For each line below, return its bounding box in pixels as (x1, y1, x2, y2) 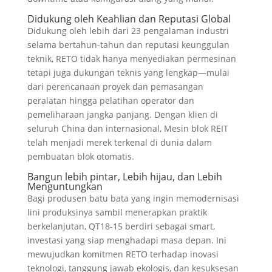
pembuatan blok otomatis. (27, 151, 134, 162)
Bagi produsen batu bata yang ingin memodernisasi (27, 192, 239, 204)
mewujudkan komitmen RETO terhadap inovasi (27, 248, 219, 260)
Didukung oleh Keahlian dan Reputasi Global (27, 12, 231, 25)
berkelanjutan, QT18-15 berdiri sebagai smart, (27, 220, 215, 232)
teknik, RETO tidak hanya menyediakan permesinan (27, 53, 236, 64)
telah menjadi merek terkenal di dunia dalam (27, 137, 212, 148)
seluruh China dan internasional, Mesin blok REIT (27, 123, 228, 134)
